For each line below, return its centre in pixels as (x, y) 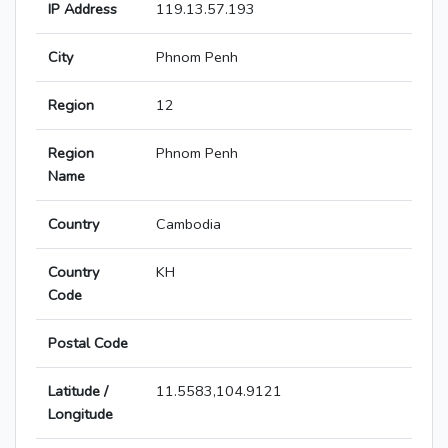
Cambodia (188, 224)
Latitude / (78, 391)
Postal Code (88, 343)
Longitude (80, 414)
